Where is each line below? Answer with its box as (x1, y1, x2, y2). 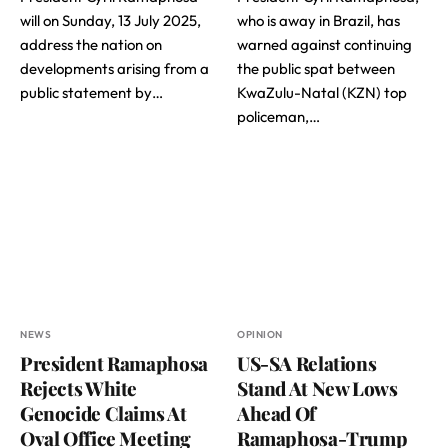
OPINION (237, 327, 283, 341)
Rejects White (20, 374, 138, 401)
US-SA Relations (237, 349, 377, 376)
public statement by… (20, 83, 163, 103)
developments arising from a (20, 59, 209, 79)
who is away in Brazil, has (237, 11, 400, 31)
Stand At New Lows (237, 374, 398, 401)
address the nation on (20, 35, 162, 55)
